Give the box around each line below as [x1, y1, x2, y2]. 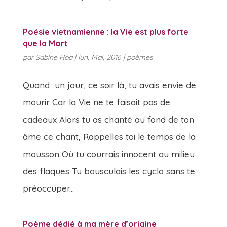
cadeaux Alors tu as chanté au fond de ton [22, 114, 194, 125]
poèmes [126, 53, 153, 62]
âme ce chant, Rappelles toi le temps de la [22, 131, 196, 142]
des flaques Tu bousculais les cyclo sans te [22, 166, 195, 176]
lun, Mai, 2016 [78, 53, 121, 62]
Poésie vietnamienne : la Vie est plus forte [22, 27, 188, 37]
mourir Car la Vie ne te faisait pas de [22, 97, 170, 107]
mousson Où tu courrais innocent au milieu [22, 148, 195, 159]
